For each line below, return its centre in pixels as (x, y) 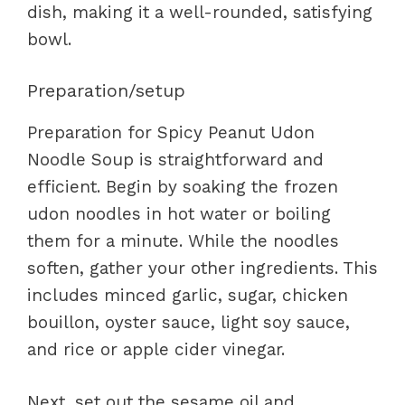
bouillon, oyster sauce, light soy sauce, (188, 322)
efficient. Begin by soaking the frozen (183, 186)
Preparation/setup (106, 90)
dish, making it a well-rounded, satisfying (200, 12)
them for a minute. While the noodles (183, 240)
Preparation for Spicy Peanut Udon (171, 132)
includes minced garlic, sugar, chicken (188, 295)
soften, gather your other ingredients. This (202, 268)
